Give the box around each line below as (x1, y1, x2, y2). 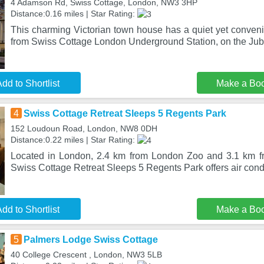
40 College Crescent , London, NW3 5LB (10, 250, 162, 259)
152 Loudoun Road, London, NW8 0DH (10, 124, 157, 133)
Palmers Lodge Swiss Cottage (23, 235, 158, 245)
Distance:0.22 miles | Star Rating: (10, 135, 137, 144)
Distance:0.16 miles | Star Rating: (10, 9, 137, 18)
